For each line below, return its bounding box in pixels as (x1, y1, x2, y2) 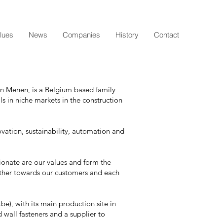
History (115, 30, 139, 39)
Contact (154, 30, 179, 39)
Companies (63, 30, 100, 39)
